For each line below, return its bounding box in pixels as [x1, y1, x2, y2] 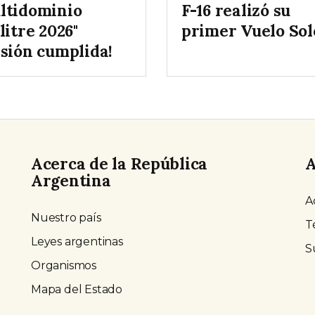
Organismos [31, 259, 96, 273]
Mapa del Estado [31, 283, 122, 297]
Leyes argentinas [31, 235, 123, 249]
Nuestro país [31, 211, 101, 225]
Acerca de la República [31, 153, 208, 174]
